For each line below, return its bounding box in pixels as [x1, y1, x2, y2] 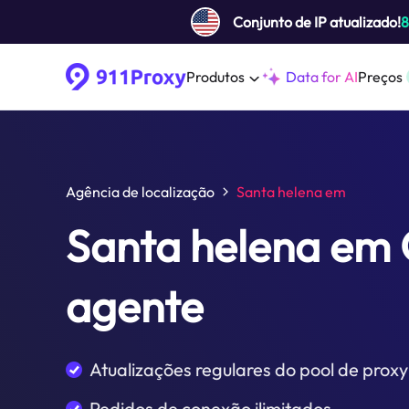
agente [66, 278, 204, 333]
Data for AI [286, 68, 358, 86]
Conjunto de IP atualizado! [233, 13, 401, 31]
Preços [358, 68, 403, 86]
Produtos [186, 68, 245, 86]
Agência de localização [66, 183, 215, 201]
